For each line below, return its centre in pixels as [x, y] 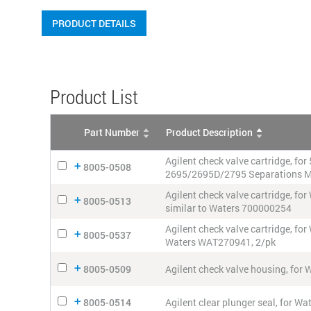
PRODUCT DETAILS [94, 23]
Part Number [112, 132]
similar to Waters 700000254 [228, 208]
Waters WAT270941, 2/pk [220, 242]
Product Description [209, 132]
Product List [94, 97]
